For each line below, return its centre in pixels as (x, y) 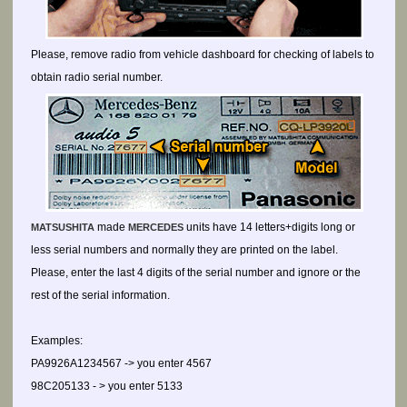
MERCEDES (156, 227)
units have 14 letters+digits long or (269, 227)
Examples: (57, 341)
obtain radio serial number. (97, 77)
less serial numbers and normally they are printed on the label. (184, 250)
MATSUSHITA (63, 227)
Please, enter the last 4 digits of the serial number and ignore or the (196, 273)
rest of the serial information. (100, 295)
